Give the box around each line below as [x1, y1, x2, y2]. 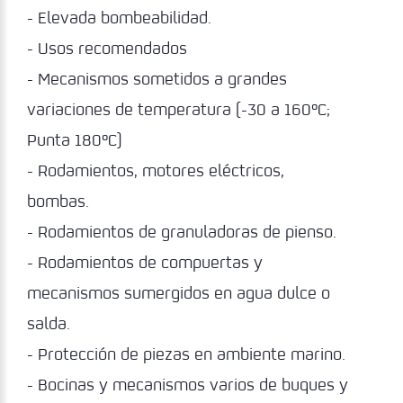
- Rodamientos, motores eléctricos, [27, 157, 284, 184]
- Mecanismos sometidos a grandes [27, 65, 287, 93]
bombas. [27, 187, 89, 215]
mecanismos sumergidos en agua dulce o [27, 279, 330, 307]
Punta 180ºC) [27, 126, 122, 154]
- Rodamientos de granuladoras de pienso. [27, 218, 336, 246]
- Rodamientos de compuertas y [27, 248, 263, 276]
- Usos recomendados [27, 34, 187, 62]
